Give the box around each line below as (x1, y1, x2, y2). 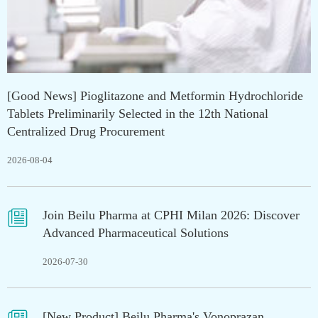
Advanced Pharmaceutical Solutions (43, 225, 229, 240)
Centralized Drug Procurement (7, 124, 165, 138)
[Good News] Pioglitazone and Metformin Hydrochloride (7, 88, 303, 103)
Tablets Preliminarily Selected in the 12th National (7, 106, 268, 121)
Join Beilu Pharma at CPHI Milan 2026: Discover (43, 207, 300, 222)
